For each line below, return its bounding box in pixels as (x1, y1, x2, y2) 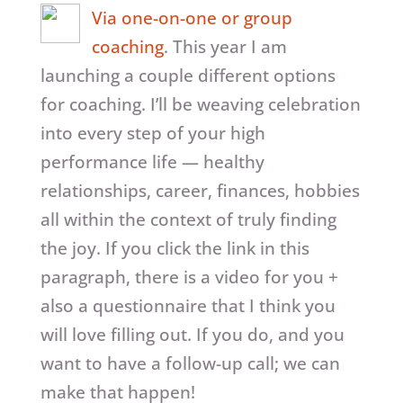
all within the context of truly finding (40, 208, 336, 232)
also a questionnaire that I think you (40, 294, 336, 318)
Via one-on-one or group (91, 6, 292, 31)
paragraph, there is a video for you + (40, 265, 338, 290)
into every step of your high (40, 121, 265, 146)
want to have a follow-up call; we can (40, 352, 340, 376)
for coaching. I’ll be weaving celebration (40, 93, 361, 117)
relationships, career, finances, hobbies (40, 179, 360, 203)
